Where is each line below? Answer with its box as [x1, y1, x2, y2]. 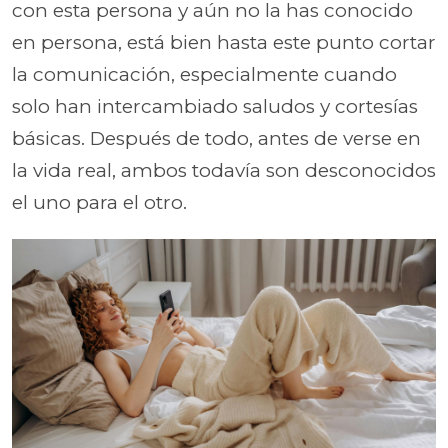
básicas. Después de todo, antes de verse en [12, 126, 421, 150]
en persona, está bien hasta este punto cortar [12, 30, 436, 54]
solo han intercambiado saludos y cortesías [12, 94, 418, 118]
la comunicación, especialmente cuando [12, 62, 397, 86]
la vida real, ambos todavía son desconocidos [12, 158, 436, 182]
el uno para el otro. [12, 190, 187, 214]
